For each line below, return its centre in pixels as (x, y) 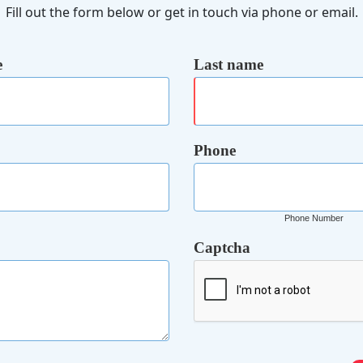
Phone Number (314, 218)
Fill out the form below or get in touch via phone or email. (181, 12)
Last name (228, 64)
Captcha (222, 248)
